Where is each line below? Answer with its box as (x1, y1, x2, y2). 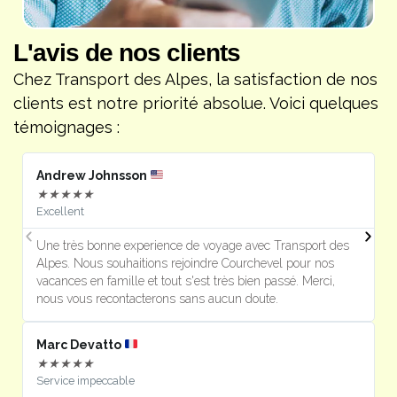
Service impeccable (36, 373, 136, 387)
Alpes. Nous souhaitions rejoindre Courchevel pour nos (36, 255, 335, 270)
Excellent (36, 204, 85, 218)
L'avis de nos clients (13, 39, 240, 67)
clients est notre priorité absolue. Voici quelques (13, 94, 378, 113)
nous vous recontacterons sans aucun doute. (36, 291, 279, 306)
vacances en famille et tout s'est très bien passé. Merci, (36, 273, 336, 288)
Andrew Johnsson (36, 167, 151, 183)
